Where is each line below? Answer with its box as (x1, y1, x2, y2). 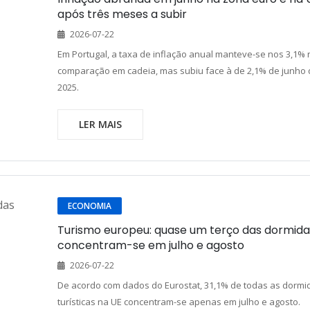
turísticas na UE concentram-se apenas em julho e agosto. (57, 295, 300, 308)
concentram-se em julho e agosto (57, 237, 244, 253)
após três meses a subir (57, 6, 187, 22)
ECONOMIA (67, 200, 111, 212)
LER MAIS (78, 118, 122, 131)
